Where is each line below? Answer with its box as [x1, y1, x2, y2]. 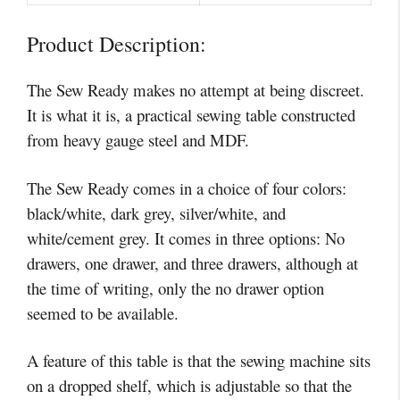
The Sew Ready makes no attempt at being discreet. [27, 79, 364, 102]
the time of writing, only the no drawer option [27, 276, 324, 299]
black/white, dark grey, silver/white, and [27, 201, 286, 224]
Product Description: [27, 29, 206, 59]
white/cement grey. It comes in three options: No [27, 226, 345, 249]
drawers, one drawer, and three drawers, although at [27, 251, 358, 274]
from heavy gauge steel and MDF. [27, 129, 249, 152]
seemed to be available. [27, 301, 179, 324]
